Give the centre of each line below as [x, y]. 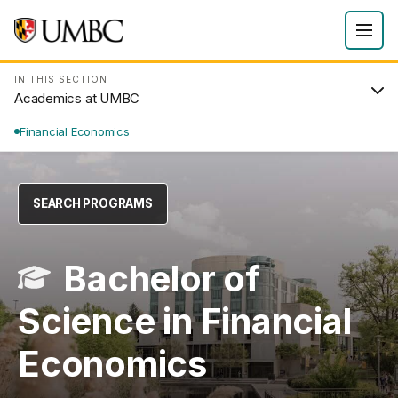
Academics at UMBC [77, 98]
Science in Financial [185, 321]
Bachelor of [162, 278]
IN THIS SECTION [61, 79]
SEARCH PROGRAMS [93, 203]
